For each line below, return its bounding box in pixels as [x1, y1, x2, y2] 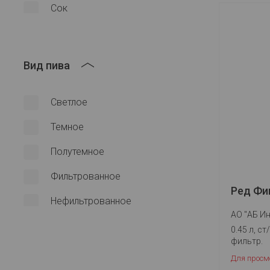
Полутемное [51, 146, 104, 157]
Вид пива [24, 59, 70, 72]
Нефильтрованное [51, 195, 131, 207]
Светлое [51, 96, 87, 108]
